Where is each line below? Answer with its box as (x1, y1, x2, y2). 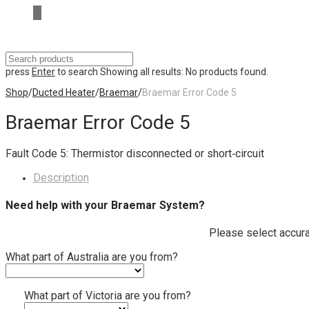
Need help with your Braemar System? (6, 198, 205, 212)
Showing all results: (100, 66, 183, 77)
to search (55, 66, 98, 77)
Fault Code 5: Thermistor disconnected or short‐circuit (6, 146, 264, 160)
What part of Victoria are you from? (23, 289, 191, 303)
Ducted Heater (32, 87, 95, 98)
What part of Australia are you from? (6, 250, 178, 264)
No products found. (186, 66, 268, 77)
